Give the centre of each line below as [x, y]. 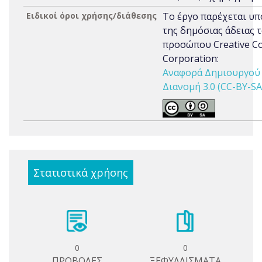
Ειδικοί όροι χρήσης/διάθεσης [92, 15]
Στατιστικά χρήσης [81, 173]
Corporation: [191, 58]
